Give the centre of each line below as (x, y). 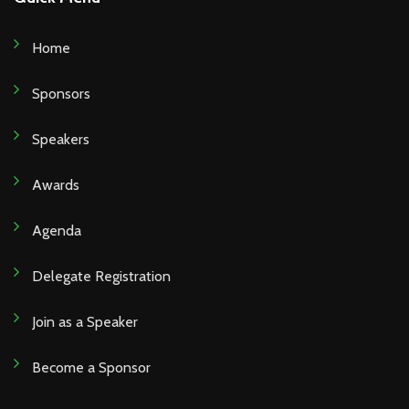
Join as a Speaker (85, 322)
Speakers (61, 140)
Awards (56, 185)
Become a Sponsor (91, 368)
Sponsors (61, 94)
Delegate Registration (101, 277)
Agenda (57, 231)
